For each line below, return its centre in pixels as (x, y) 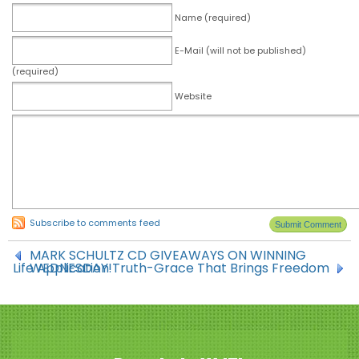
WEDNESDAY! (71, 268)
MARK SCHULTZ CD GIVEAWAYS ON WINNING (168, 255)
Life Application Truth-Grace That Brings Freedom (171, 268)
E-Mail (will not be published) (240, 50)
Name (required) (213, 18)
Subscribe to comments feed (95, 223)
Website (193, 96)
